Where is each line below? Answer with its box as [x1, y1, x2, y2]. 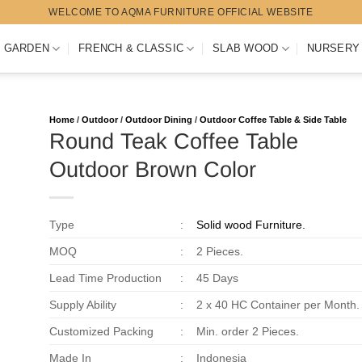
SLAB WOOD [213, 42, 279, 54]
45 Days [196, 271, 238, 284]
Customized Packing [48, 325, 154, 338]
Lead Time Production [48, 271, 162, 284]
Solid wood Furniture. [196, 218, 305, 231]
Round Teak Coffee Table [48, 128, 298, 154]
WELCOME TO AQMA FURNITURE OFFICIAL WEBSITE [48, 6, 314, 18]
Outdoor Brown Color [48, 157, 256, 182]
